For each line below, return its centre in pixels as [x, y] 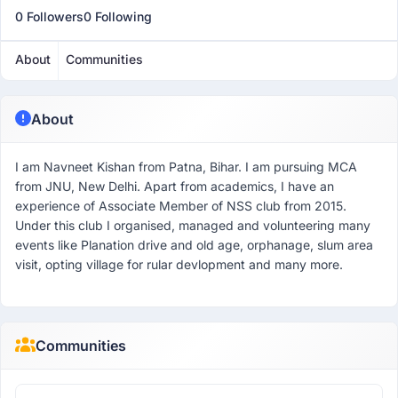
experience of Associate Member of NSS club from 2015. [181, 206]
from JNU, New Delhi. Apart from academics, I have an [175, 186]
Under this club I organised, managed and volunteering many [193, 225]
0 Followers [49, 16]
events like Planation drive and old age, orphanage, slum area [194, 245]
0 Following [118, 16]
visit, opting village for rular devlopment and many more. [179, 264]
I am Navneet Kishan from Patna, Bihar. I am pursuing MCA [186, 167]
